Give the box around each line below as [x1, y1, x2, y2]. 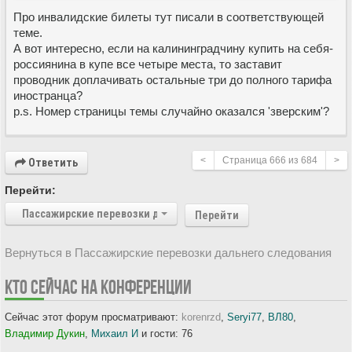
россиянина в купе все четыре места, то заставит [13, 57, 282, 71]
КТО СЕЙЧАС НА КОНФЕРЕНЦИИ [5, 276, 192, 298]
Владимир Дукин [5, 327, 85, 339]
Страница [222, 154, 269, 166]
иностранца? [13, 88, 82, 102]
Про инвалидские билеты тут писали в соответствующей [13, 9, 324, 24]
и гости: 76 [138, 327, 192, 339]
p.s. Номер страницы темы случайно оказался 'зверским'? [13, 104, 329, 118]
